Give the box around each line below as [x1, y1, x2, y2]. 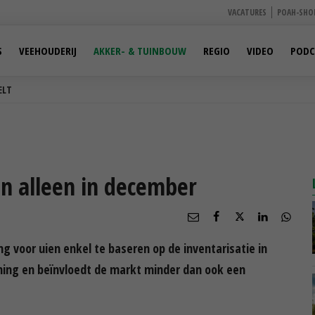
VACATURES [228, 6, 266, 18]
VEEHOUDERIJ [19, 44, 77, 58]
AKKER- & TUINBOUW [94, 44, 186, 58]
